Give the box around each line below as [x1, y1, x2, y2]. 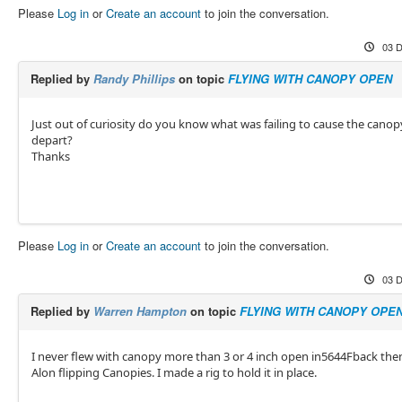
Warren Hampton [92, 302, 187, 319]
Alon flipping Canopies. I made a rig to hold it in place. [31, 364, 317, 380]
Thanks [31, 148, 70, 164]
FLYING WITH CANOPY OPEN [227, 70, 392, 87]
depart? [31, 132, 73, 148]
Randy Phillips [92, 70, 175, 87]
